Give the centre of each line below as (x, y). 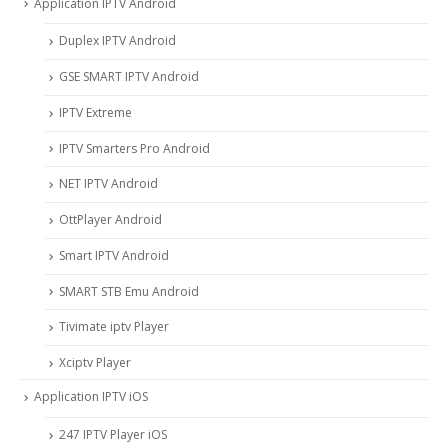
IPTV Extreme (95, 112)
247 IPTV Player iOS (113, 434)
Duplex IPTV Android (117, 41)
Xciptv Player (95, 363)
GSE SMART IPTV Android (129, 77)
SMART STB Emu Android (129, 291)
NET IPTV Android (108, 184)
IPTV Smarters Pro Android (134, 148)
